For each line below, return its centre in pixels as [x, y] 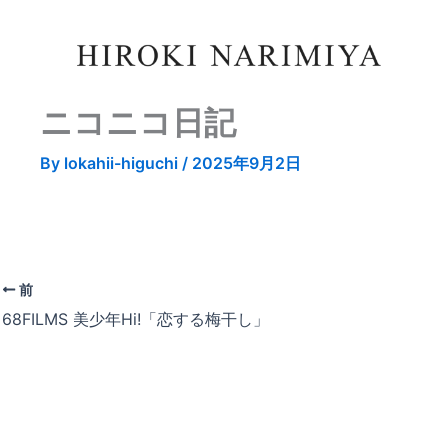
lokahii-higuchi [123, 163]
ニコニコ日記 [138, 122]
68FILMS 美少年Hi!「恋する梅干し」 [135, 318]
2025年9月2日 [246, 163]
